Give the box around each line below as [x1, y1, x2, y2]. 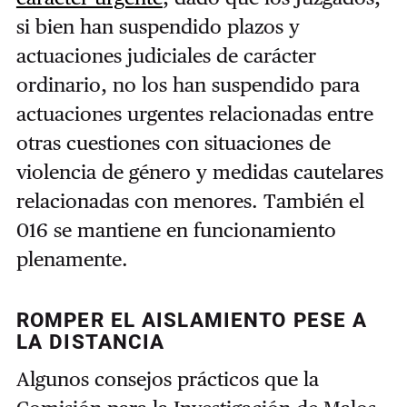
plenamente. [15, 247, 128, 272]
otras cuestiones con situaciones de [15, 131, 331, 155]
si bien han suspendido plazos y [15, 15, 300, 39]
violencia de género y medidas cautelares [15, 160, 383, 184]
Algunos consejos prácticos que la [15, 366, 319, 391]
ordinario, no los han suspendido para [15, 73, 360, 97]
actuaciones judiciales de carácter [15, 44, 316, 68]
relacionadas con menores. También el [15, 189, 364, 213]
